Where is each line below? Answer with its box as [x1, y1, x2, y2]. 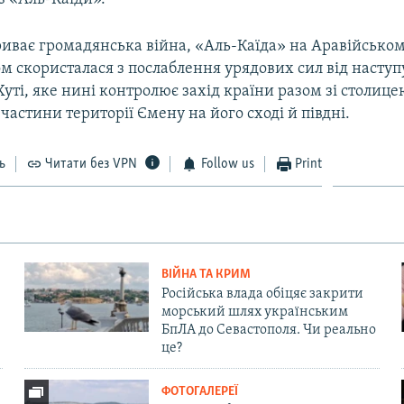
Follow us [200, 156, 254, 171]
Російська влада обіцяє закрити [161, 286, 363, 301]
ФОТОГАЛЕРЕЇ [161, 384, 238, 399]
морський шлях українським [161, 304, 348, 319]
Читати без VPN [45, 156, 138, 171]
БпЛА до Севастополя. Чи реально [161, 322, 376, 337]
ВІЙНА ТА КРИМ [161, 267, 251, 281]
